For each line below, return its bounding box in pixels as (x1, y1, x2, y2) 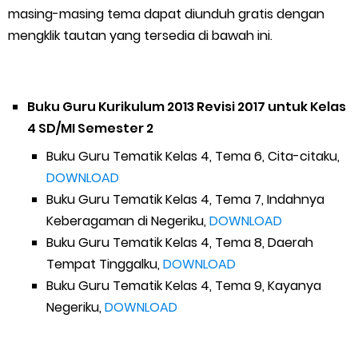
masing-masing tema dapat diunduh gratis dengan (8, 5, 324, 23)
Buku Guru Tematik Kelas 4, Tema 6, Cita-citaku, (46, 147, 340, 165)
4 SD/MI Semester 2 (27, 119, 153, 137)
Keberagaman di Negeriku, (46, 212, 209, 230)
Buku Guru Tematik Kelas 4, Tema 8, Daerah (46, 233, 313, 252)
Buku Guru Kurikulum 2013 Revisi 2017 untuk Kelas (27, 97, 346, 116)
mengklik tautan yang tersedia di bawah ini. (8, 26, 272, 45)
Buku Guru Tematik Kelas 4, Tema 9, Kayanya (46, 276, 321, 295)
